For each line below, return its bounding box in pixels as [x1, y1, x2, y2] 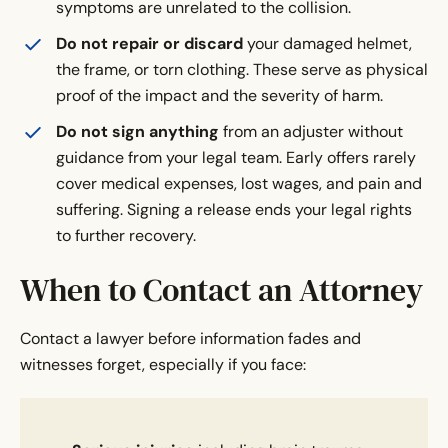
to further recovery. [56, 225, 196, 247]
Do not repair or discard [56, 33, 247, 55]
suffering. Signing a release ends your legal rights [56, 199, 412, 221]
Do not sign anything [56, 121, 223, 143]
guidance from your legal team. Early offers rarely [56, 147, 416, 169]
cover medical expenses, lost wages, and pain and [56, 173, 422, 195]
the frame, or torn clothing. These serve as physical [56, 59, 428, 81]
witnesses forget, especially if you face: [20, 354, 306, 376]
